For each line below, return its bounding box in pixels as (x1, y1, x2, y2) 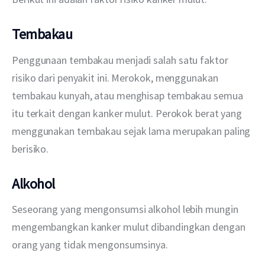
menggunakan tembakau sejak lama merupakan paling (12, 124, 253, 138)
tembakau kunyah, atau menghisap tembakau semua (12, 88, 245, 102)
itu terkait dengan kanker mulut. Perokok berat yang (12, 106, 244, 120)
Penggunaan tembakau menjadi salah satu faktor (12, 53, 231, 67)
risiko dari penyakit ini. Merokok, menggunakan (12, 70, 221, 85)
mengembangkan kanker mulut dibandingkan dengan (12, 220, 248, 234)
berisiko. (12, 141, 49, 156)
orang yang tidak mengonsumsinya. (12, 238, 168, 252)
